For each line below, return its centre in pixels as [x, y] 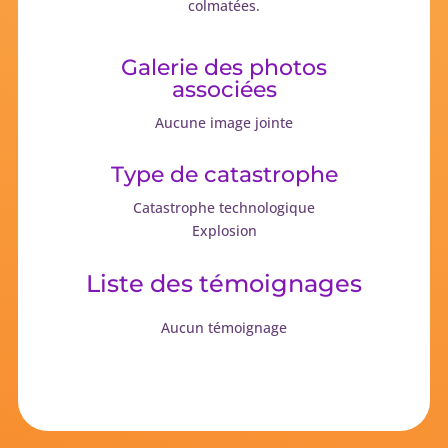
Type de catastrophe [224, 174]
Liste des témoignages [224, 283]
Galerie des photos [224, 67]
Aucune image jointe [224, 122]
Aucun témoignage [224, 327]
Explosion [224, 230]
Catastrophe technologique [224, 207]
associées [224, 89]
